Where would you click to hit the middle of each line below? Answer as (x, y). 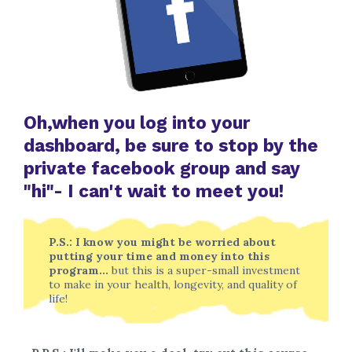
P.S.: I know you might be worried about (162, 242)
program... (80, 271)
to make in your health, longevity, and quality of (173, 285)
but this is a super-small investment (206, 271)
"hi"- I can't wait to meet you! (154, 192)
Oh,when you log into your (137, 123)
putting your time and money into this (159, 257)
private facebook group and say (162, 169)
